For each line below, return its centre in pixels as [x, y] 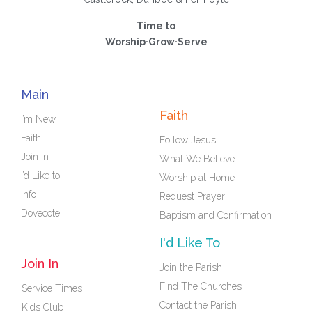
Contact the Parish [198, 305]
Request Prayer [192, 196]
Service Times [52, 288]
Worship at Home [197, 177]
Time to [156, 25]
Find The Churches [201, 286]
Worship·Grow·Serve [156, 41]
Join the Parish [191, 267]
